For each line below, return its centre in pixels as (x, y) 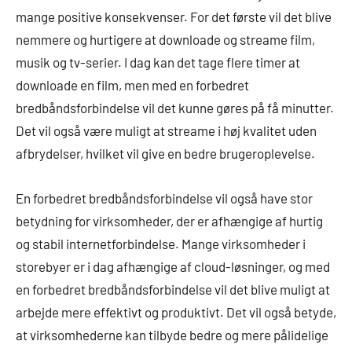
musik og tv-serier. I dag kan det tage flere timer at (158, 62)
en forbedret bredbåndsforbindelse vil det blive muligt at (173, 290)
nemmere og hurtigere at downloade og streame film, (165, 40)
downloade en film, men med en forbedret (132, 85)
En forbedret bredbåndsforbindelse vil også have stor (164, 198)
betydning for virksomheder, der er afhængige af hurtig (169, 221)
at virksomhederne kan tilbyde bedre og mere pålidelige (172, 335)
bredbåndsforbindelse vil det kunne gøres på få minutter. (175, 108)
